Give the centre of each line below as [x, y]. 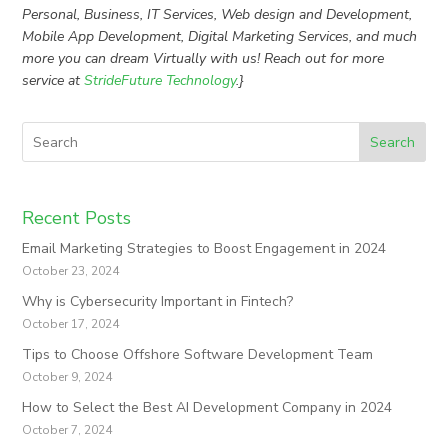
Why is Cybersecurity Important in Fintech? [158, 301]
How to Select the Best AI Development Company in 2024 [207, 407]
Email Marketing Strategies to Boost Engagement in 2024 [204, 248]
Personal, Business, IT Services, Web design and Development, [217, 15]
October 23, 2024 [71, 270]
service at [53, 81]
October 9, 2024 [67, 376]
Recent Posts [77, 217]
